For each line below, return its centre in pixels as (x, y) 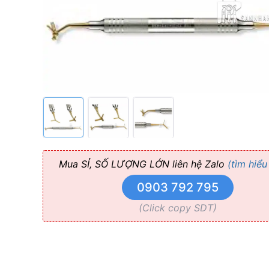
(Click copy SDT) (178, 208)
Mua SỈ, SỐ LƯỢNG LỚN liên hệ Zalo (143, 164)
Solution (89, 43)
